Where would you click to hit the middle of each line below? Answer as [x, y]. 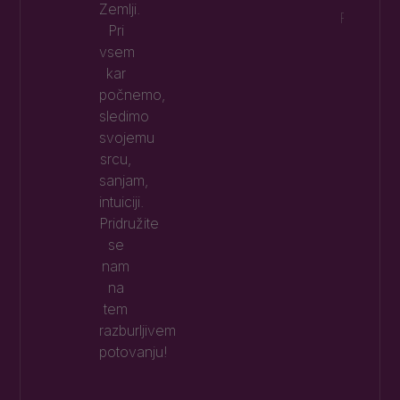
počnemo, [132, 94]
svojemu [126, 137]
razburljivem [137, 330]
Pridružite [129, 223]
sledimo [124, 116]
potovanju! [133, 351]
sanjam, [123, 180]
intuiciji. [121, 201]
